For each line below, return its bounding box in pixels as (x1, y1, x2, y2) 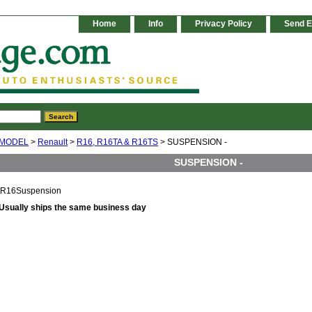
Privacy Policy (195, 19, 252, 29)
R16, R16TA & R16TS (77, 137, 158, 148)
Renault (38, 137, 68, 148)
